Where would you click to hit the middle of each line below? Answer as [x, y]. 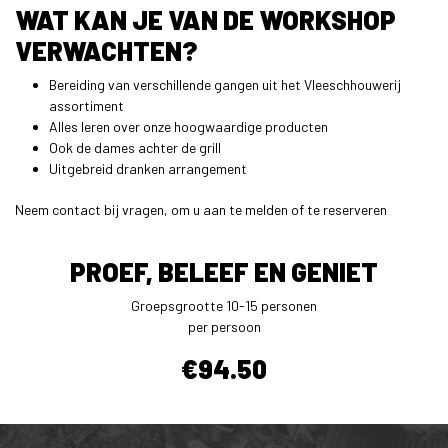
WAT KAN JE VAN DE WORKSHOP [205, 20]
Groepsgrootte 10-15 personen [224, 306]
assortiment [86, 106]
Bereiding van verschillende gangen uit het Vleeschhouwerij [225, 85]
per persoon [224, 327]
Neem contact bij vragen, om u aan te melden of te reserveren [201, 210]
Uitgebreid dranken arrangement [148, 169]
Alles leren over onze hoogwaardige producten [188, 127]
